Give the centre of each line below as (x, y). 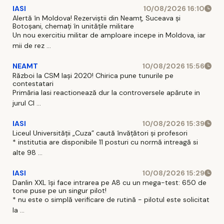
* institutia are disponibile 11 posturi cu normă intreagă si (105, 142)
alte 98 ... (27, 152)
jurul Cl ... (27, 103)
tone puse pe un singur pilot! (59, 190)
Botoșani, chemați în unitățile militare (73, 26)
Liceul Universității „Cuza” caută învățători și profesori (100, 133)
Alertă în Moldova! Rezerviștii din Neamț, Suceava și (96, 18)
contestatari (33, 83)
